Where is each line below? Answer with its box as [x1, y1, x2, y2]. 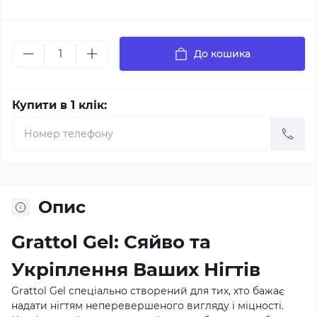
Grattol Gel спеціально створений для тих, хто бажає [11, 284, 284, 297]
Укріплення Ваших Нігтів [11, 258, 260, 281]
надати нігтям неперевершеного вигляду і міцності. [11, 299, 284, 312]
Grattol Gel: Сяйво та [11, 231, 211, 253]
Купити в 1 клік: [12, 98, 107, 112]
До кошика [194, 47, 250, 60]
